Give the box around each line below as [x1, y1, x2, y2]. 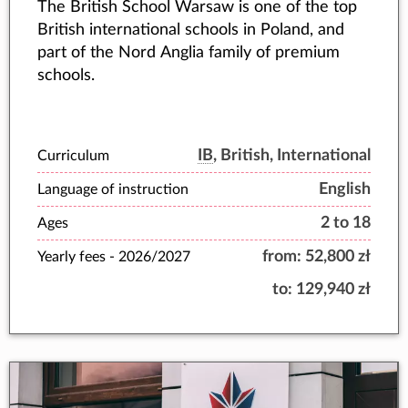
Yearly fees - [37, 249, 118, 264]
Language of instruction [37, 181, 189, 197]
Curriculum [37, 148, 109, 163]
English [319, 180, 371, 197]
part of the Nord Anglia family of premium [37, 45, 340, 60]
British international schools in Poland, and [37, 22, 344, 37]
